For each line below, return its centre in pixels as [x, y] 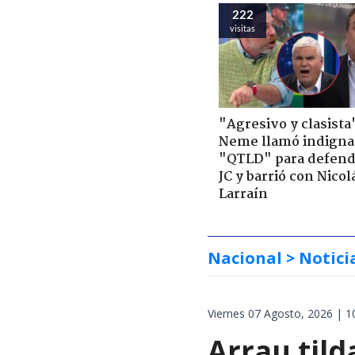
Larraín [243, 194]
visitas [242, 28]
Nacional [245, 258]
